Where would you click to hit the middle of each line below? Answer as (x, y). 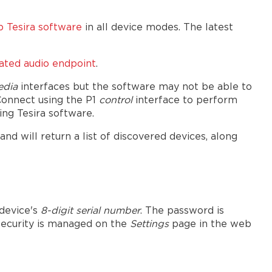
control (117, 101)
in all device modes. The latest (158, 28)
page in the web (212, 225)
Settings (151, 225)
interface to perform (186, 101)
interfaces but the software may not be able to (136, 87)
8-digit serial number (90, 211)
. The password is (182, 211)
